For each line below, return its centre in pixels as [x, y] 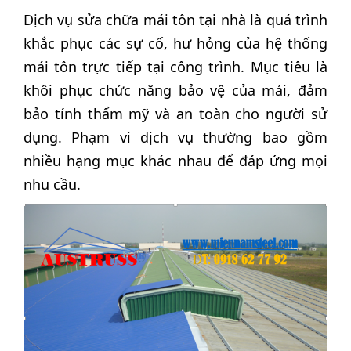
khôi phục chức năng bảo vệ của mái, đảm [175, 90]
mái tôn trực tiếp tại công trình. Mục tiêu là [175, 66]
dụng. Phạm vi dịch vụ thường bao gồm [175, 137]
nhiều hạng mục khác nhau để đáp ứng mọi [175, 160]
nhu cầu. [52, 184]
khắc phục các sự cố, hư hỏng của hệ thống [175, 43]
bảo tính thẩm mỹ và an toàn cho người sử [175, 113]
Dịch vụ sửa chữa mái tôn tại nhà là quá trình [175, 19]
